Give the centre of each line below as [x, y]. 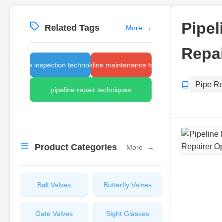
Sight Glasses [127, 214]
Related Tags [72, 28]
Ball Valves [54, 185]
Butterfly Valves [127, 185]
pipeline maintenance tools [121, 65]
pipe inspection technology [60, 65]
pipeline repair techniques [91, 90]
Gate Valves [54, 214]
